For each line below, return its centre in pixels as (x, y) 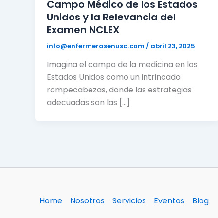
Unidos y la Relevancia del (111, 17)
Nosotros (88, 201)
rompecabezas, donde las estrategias (119, 90)
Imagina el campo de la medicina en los (122, 64)
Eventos (169, 201)
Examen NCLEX (83, 30)
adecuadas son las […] (88, 102)
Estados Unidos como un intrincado (114, 77)
